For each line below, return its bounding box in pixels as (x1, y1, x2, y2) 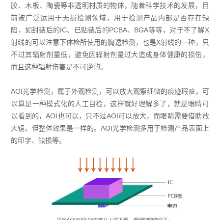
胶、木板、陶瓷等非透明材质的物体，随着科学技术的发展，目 (11, 1, 209, 9)
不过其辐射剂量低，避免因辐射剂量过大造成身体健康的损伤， (11, 51, 209, 58)
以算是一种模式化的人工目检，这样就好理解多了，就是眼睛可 (11, 100, 209, 108)
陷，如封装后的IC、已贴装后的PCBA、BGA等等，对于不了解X (11, 26, 209, 34)
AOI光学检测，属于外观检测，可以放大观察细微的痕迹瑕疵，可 (11, 87, 209, 95)
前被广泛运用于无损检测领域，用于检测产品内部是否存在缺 (11, 14, 209, 22)
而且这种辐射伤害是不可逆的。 (11, 63, 108, 71)
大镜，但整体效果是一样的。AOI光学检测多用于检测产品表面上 (11, 124, 209, 132)
